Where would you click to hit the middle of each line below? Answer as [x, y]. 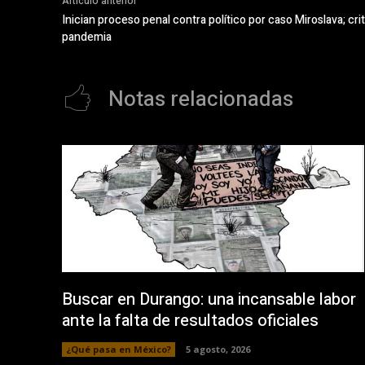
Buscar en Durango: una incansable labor [209, 299]
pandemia [87, 37]
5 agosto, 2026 [218, 349]
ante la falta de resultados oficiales [192, 320]
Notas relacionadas [201, 100]
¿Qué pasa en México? [119, 349]
